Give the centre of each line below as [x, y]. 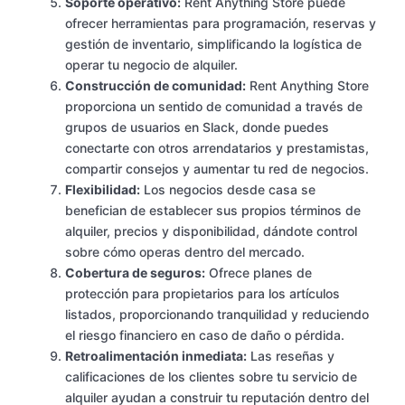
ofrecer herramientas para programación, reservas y [221, 24]
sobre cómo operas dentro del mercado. [185, 252]
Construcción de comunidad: [155, 86]
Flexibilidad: [103, 190]
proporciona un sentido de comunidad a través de [214, 107]
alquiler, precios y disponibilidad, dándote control [211, 231]
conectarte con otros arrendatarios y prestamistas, [217, 148]
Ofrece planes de [259, 273]
